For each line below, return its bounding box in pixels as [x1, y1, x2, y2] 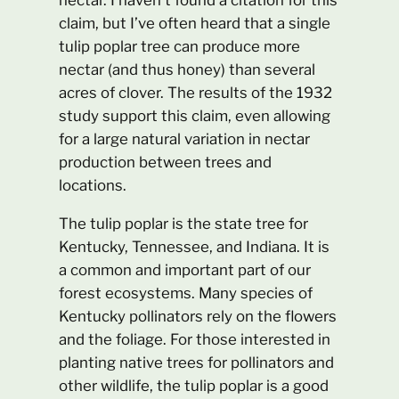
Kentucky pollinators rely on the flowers [59, 306, 338, 325]
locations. [59, 175, 127, 194]
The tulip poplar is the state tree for [59, 214, 309, 232]
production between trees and [59, 152, 273, 171]
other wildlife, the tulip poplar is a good [59, 376, 330, 395]
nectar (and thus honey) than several [59, 60, 316, 78]
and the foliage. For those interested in [59, 330, 331, 348]
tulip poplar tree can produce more [59, 37, 301, 55]
